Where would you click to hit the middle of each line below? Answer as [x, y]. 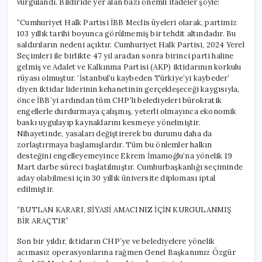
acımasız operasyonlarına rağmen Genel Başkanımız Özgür [126, 252]
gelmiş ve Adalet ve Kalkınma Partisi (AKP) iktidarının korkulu [129, 67]
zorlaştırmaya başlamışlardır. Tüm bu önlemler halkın [115, 144]
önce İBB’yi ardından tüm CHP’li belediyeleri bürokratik [120, 100]
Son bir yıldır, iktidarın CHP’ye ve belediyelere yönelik [116, 241]
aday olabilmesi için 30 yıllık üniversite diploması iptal [116, 178]
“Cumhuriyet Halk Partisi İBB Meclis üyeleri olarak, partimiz [127, 22]
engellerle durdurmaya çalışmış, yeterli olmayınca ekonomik [127, 111]
